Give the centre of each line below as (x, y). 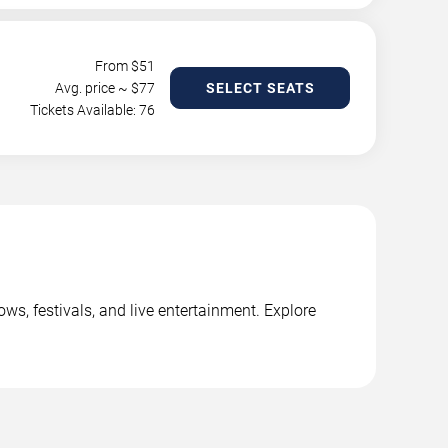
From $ (117, 66)
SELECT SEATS (260, 88)
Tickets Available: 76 (92, 110)
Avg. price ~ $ (97, 88)
